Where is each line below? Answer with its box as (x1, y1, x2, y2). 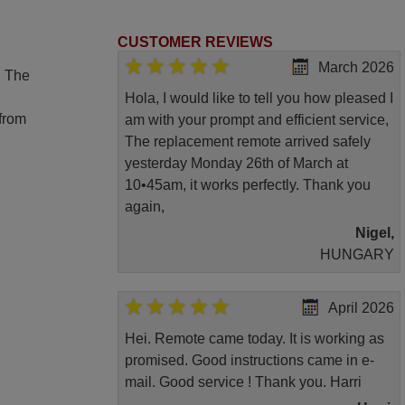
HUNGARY (319, 247, 394, 263)
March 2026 (317, 60, 394, 76)
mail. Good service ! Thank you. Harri (124, 373, 362, 390)
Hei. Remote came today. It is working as (124, 330, 384, 346)
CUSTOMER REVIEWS (118, 34, 274, 50)
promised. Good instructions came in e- (124, 352, 374, 368)
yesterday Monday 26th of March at (124, 155, 348, 172)
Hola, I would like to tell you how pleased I (124, 90, 393, 107)
